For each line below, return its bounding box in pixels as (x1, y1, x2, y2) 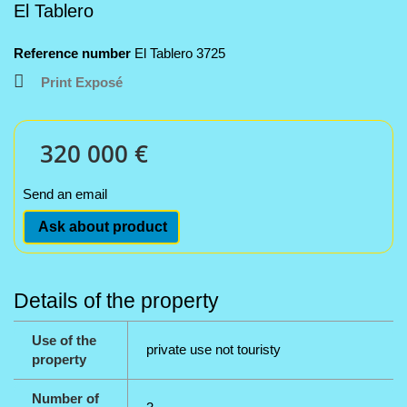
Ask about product (35, 219, 167, 234)
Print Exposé (41, 74, 123, 90)
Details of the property (14, 289, 219, 313)
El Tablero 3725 (134, 45, 225, 61)
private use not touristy (146, 342, 281, 357)
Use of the (32, 333, 96, 348)
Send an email (23, 186, 107, 202)
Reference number (14, 45, 131, 61)
